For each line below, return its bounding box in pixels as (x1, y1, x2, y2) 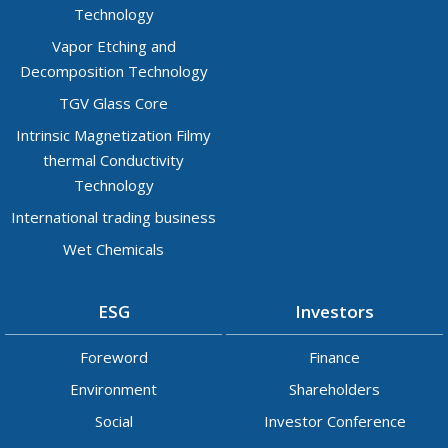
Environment (70, 379, 157, 400)
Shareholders (289, 379, 380, 400)
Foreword (79, 347, 148, 368)
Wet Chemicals (63, 239, 164, 260)
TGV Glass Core (59, 93, 168, 114)
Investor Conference (263, 411, 406, 432)
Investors (295, 300, 374, 324)
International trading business (11, 207, 216, 228)
